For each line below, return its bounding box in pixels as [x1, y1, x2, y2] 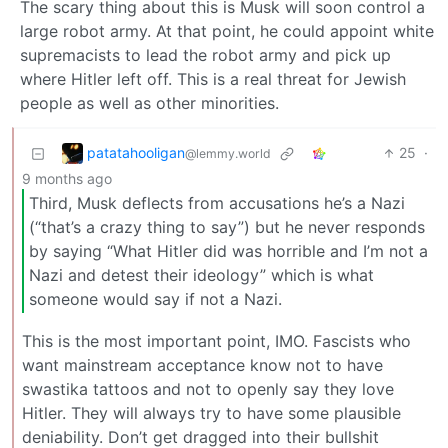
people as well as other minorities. [20, 93, 279, 114]
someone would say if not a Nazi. [29, 288, 282, 309]
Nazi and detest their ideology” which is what [29, 264, 374, 285]
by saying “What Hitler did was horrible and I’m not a [29, 240, 428, 261]
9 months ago [22, 170, 112, 188]
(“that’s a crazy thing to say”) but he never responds [29, 216, 425, 237]
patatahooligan [87, 143, 185, 161]
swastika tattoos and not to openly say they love [22, 378, 394, 399]
